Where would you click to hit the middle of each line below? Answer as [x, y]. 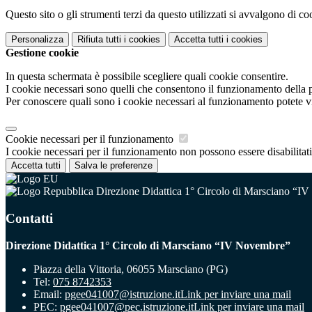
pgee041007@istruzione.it [123, 294]
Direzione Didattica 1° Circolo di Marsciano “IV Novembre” [148, 245]
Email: [49, 294]
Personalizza [37, 40]
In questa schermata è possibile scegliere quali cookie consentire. [147, 77]
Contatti [29, 218]
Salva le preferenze [114, 166]
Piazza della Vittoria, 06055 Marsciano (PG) [131, 269]
